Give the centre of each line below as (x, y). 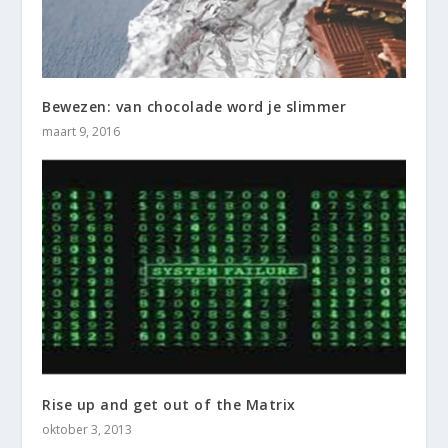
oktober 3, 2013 (87, 429)
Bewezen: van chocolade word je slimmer (194, 107)
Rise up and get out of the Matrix (169, 404)
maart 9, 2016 (81, 132)
